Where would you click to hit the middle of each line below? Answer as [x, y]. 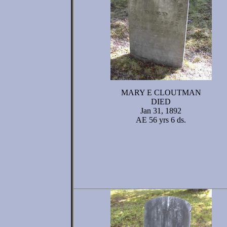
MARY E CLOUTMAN [161, 92]
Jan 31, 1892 [161, 111]
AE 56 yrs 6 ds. [161, 120]
